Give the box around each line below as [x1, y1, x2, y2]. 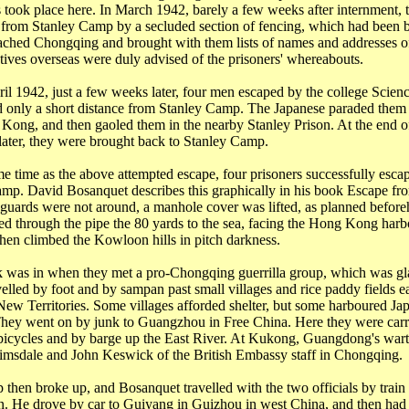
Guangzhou [137, 314, 205, 330]
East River [163, 330, 224, 346]
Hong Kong [308, 215, 378, 231]
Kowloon [93, 232, 149, 247]
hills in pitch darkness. [148, 232, 280, 247]
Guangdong [302, 330, 372, 346]
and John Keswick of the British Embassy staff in [42, 347, 334, 362]
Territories [26, 298, 86, 313]
